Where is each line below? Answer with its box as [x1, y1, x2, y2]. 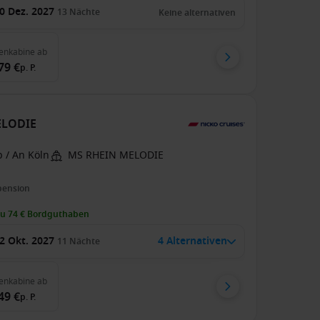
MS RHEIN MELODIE [68, 148, 164, 163]
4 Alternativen [157, 234, 227, 249]
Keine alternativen [158, 6, 236, 19]
